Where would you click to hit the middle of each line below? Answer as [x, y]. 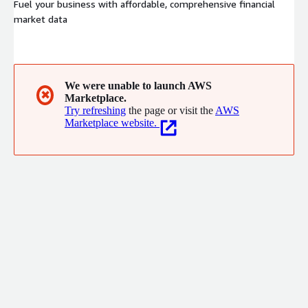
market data [41, 19]
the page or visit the [171, 111]
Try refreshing [95, 111]
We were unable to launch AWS [138, 86]
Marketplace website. [111, 123]
